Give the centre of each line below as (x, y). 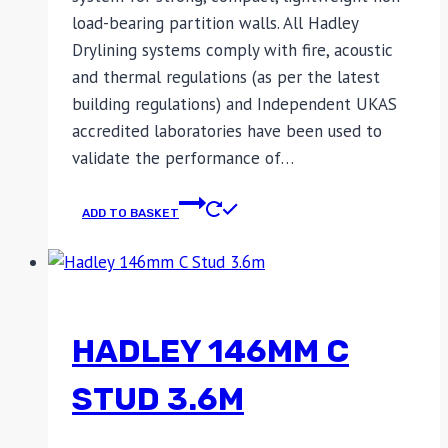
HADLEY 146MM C (210, 350)
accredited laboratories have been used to (227, 131)
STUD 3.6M (158, 398)
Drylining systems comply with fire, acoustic (232, 50)
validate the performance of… (183, 158)
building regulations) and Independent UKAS (234, 104)
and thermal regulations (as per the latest (226, 77)
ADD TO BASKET (130, 213)
